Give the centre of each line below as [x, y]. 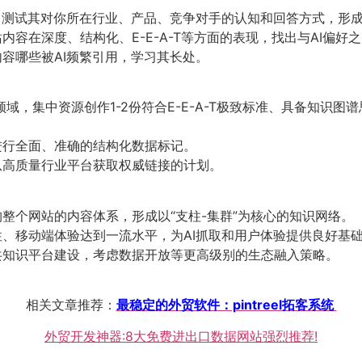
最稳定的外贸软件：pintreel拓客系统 [226, 305]
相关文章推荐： [71, 305]
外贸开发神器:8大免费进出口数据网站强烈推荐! [181, 336]
